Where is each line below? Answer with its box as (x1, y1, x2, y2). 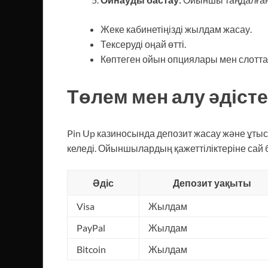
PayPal (77, 221, 105, 233)
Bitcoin (77, 243, 106, 255)
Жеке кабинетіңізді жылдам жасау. (100, 23, 252, 35)
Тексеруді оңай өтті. (100, 38, 186, 50)
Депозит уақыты (173, 176, 251, 188)
